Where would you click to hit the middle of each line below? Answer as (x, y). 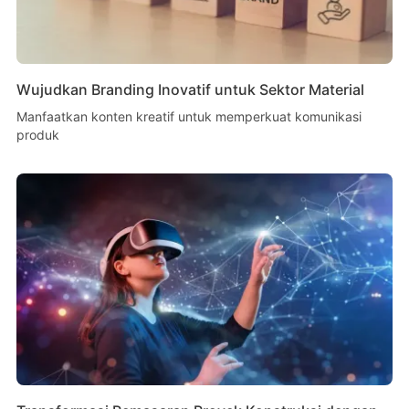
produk (37, 135)
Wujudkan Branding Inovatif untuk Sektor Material (190, 90)
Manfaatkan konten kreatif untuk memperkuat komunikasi (189, 117)
